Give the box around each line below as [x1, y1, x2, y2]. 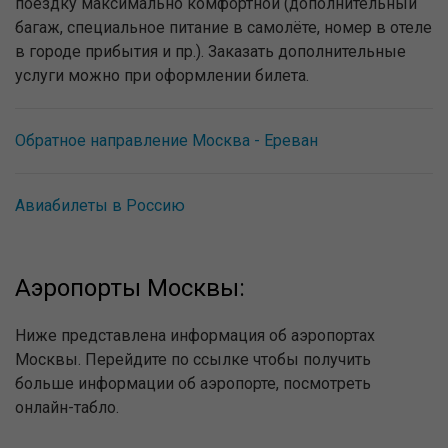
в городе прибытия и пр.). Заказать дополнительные [15, 42, 406, 62]
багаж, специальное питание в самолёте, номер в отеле [15, 18, 432, 38]
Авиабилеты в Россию [15, 196, 185, 216]
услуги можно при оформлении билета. [15, 66, 309, 86]
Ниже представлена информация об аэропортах [15, 326, 375, 346]
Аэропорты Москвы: [15, 274, 245, 303]
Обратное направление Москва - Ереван [15, 131, 318, 151]
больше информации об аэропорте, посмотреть [15, 374, 371, 394]
